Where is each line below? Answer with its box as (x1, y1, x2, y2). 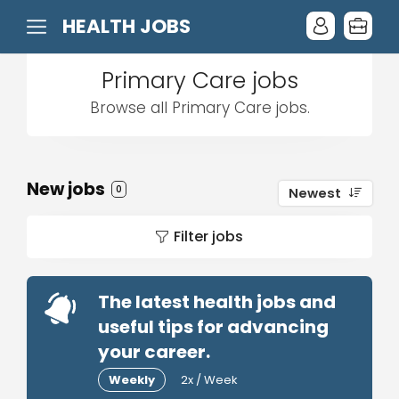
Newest (289, 184, 341, 202)
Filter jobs (174, 226, 243, 247)
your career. (98, 339, 210, 364)
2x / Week (181, 371, 238, 388)
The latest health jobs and (98, 289, 336, 314)
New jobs (27, 177, 109, 201)
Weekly (109, 371, 155, 388)
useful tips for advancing (98, 314, 329, 339)
